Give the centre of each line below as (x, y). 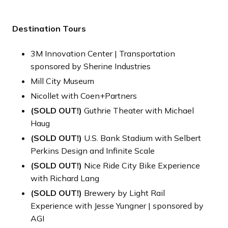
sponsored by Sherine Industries (91, 66)
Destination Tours (49, 28)
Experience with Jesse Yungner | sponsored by (117, 206)
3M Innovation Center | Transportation (103, 53)
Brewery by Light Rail (123, 193)
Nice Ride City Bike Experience (141, 165)
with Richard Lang (65, 178)
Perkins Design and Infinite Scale (93, 151)
